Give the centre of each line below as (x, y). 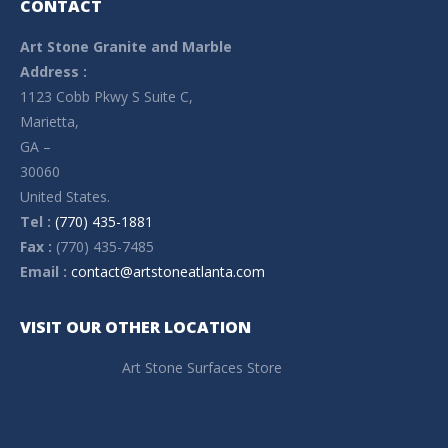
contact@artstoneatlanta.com (168, 271)
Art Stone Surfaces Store (202, 367)
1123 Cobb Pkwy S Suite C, (106, 96)
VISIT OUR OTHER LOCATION (135, 326)
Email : (45, 271)
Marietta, (49, 121)
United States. (65, 196)
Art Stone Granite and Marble (126, 46)
